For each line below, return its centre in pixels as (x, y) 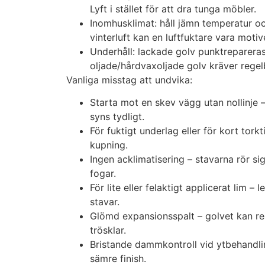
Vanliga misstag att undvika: (129, 80)
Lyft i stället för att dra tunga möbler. (173, 9)
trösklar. (108, 230)
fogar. (103, 174)
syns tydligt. (117, 117)
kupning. (109, 145)
